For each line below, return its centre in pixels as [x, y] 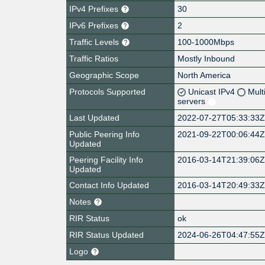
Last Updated [94, 117]
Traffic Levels [95, 42]
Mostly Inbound [206, 58]
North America [204, 75]
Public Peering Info [104, 134]
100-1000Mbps [206, 42]
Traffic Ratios [94, 58]
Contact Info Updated [109, 185]
